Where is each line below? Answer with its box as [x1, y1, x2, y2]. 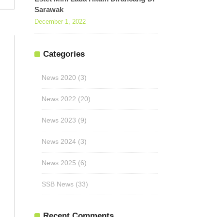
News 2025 [42, 159, 76, 167]
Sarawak [34, 5, 63, 14]
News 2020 [42, 74, 76, 81]
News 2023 [42, 116, 76, 124]
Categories [43, 49, 85, 59]
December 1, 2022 [34, 18, 86, 25]
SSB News [42, 180, 74, 188]
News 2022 [42, 95, 76, 103]
